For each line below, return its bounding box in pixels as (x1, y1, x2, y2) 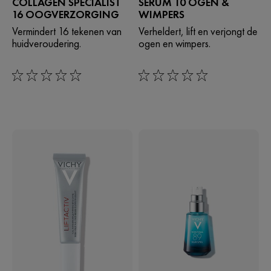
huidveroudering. (12, 36, 81, 51)
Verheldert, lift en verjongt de (138, 24, 258, 39)
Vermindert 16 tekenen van (12, 24, 122, 39)
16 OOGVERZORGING (12, 7, 119, 22)
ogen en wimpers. (138, 36, 211, 51)
